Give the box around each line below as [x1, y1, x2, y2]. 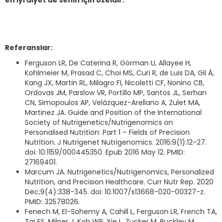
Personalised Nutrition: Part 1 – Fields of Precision [25, 127, 190, 137]
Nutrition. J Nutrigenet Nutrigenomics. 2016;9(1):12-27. [25, 137, 207, 147]
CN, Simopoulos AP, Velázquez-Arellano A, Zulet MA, [25, 98, 200, 108]
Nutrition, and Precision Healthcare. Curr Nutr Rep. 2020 [25, 177, 214, 187]
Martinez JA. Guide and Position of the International [25, 108, 202, 117]
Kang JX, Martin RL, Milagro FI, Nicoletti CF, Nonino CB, [25, 78, 204, 88]
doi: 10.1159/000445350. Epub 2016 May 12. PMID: [25, 147, 185, 157]
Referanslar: [5, 43, 53, 53]
